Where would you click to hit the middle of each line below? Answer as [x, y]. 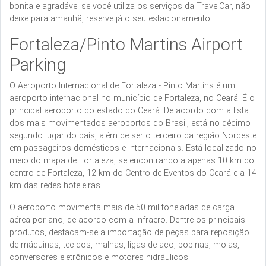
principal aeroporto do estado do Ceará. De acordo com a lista [129, 110]
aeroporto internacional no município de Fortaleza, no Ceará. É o [132, 98]
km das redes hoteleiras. [56, 185]
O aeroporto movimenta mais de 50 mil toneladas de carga [122, 207]
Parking [38, 64]
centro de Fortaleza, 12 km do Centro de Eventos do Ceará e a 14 [133, 173]
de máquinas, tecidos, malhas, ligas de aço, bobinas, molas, [124, 245]
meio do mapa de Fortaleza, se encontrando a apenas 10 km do [132, 160]
